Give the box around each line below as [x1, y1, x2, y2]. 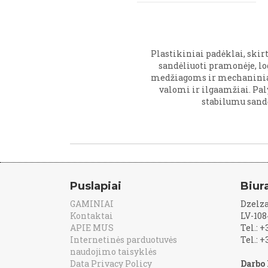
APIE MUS [70, 222, 114, 233]
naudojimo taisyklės [70, 246, 157, 257]
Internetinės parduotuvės [70, 234, 177, 245]
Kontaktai [70, 210, 113, 221]
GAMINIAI [70, 198, 114, 209]
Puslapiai [70, 179, 121, 193]
